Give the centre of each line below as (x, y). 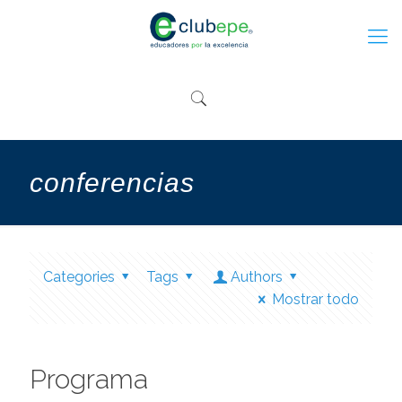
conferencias (112, 183)
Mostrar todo (315, 299)
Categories (79, 277)
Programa (89, 379)
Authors (257, 277)
